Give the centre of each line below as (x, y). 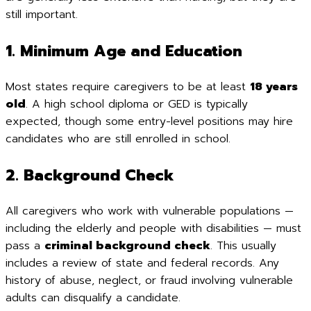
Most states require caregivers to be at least (128, 87)
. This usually (243, 246)
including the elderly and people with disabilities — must (153, 228)
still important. (42, 15)
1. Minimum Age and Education (124, 51)
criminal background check (127, 246)
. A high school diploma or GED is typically (137, 104)
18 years (274, 87)
